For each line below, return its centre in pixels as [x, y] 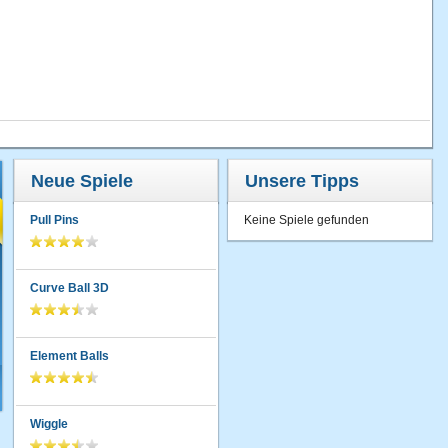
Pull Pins [54, 220]
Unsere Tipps [302, 181]
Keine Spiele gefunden [306, 220]
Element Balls [69, 356]
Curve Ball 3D [69, 288]
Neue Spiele [82, 181]
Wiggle [49, 424]
